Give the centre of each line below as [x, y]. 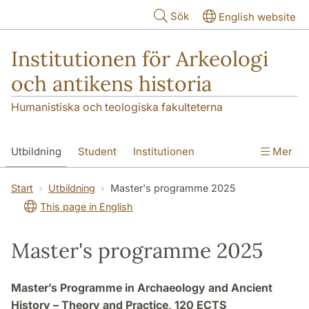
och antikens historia [111, 83]
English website [257, 17]
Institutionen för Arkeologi [140, 59]
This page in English [87, 207]
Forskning [35, 181]
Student [97, 152]
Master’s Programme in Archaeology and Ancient [142, 288]
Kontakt [94, 181]
